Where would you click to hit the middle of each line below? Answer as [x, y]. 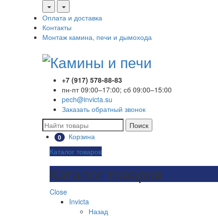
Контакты [57, 27]
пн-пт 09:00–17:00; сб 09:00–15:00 [117, 89]
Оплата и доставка [72, 18]
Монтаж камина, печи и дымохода [97, 37]
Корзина [82, 136]
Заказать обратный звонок [104, 109]
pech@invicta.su [87, 99]
